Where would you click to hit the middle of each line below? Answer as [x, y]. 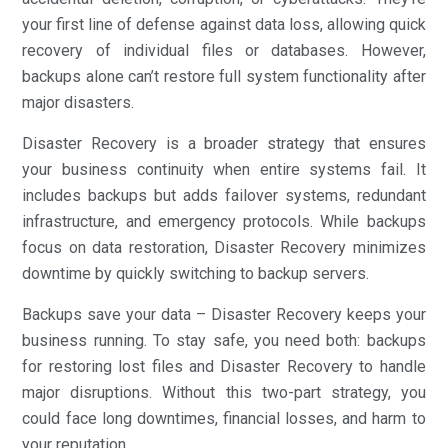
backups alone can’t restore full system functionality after [224, 76]
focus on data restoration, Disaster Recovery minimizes [224, 247]
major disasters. [78, 102]
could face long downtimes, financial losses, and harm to [224, 418]
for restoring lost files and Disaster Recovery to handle [224, 366]
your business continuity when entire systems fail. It [224, 169]
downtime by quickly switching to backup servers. [196, 273]
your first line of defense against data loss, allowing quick [224, 24]
